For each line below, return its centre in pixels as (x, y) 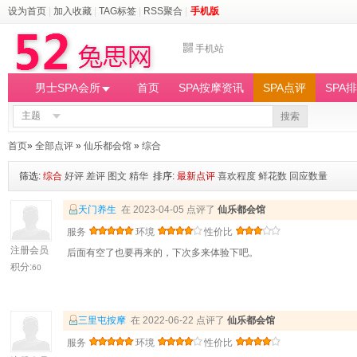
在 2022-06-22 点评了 (177, 320)
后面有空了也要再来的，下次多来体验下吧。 (163, 253)
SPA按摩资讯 (211, 88)
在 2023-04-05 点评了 (167, 210)
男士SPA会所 (68, 88)
